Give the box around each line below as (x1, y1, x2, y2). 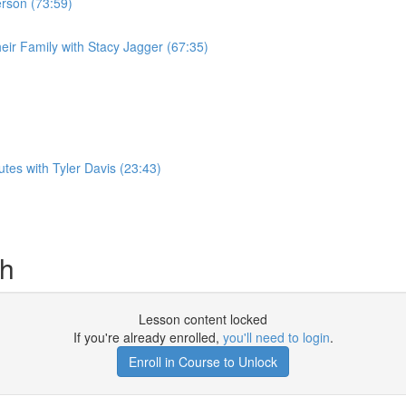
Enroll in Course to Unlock (129, 353, 277, 371)
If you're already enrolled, (72, 328, 223, 346)
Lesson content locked (139, 310, 267, 328)
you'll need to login (222, 328, 330, 346)
